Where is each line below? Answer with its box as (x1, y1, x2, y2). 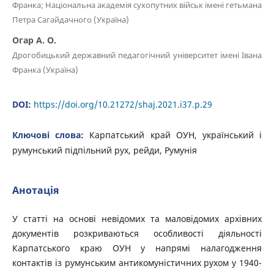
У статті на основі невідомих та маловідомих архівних (12, 213, 262, 224)
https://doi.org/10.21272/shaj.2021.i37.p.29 (33, 98, 212, 110)
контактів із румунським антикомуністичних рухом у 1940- (12, 257, 262, 268)
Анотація (12, 183, 59, 197)
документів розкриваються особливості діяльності (12, 228, 262, 239)
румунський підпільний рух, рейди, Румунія (12, 144, 197, 156)
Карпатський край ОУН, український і (89, 128, 262, 141)
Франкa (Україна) (12, 64, 78, 75)
